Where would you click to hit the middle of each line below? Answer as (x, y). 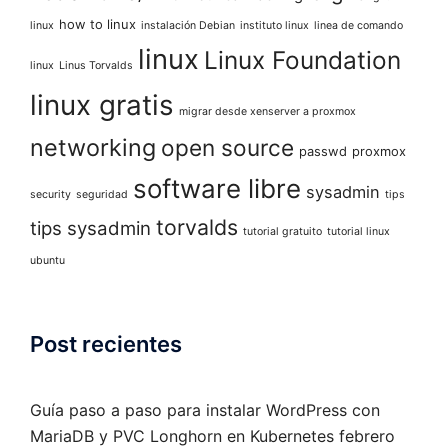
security (50, 194)
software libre (217, 188)
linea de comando (358, 25)
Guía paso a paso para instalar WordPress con (205, 409)
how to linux (97, 23)
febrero (367, 435)
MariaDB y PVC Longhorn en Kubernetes (182, 435)
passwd (323, 150)
